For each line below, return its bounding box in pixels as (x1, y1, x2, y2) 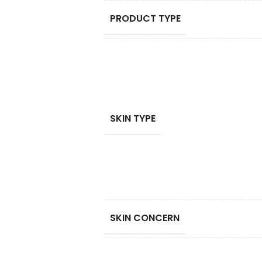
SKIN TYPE (109, 111, 156, 125)
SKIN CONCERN (109, 211, 180, 225)
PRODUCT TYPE (109, 12, 181, 25)
